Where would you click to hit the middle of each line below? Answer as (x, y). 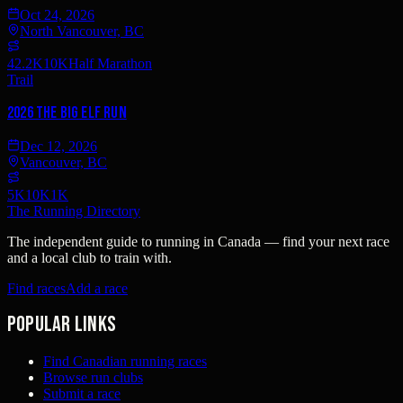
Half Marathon (110, 64)
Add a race (97, 288)
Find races (36, 288)
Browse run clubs (93, 378)
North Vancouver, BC (82, 31)
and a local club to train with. (90, 257)
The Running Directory (74, 210)
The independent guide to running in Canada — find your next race (198, 241)
